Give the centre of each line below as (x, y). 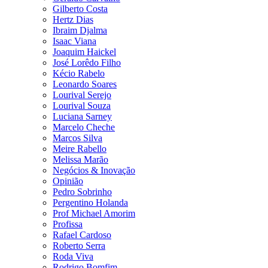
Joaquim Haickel (84, 52)
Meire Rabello (80, 149)
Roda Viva (73, 256)
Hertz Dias (73, 19)
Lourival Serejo (82, 95)
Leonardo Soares (85, 84)
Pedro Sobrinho (82, 192)
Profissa (68, 224)
